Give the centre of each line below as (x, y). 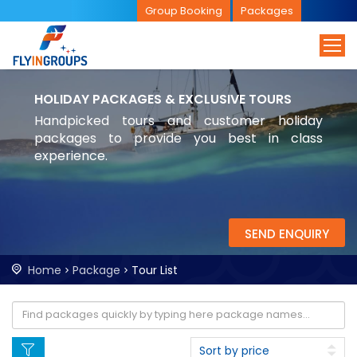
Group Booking (184, 10)
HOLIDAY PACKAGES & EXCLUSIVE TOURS (163, 99)
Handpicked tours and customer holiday (178, 120)
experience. (71, 155)
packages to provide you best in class (178, 138)
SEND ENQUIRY (287, 234)
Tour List (155, 270)
